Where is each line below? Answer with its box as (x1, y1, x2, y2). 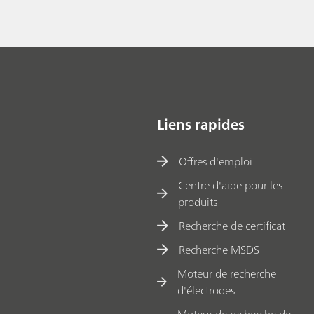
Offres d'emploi (179, 151, 253, 172)
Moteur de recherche (177, 264, 276, 284)
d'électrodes (177, 280, 235, 301)
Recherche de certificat (179, 216, 286, 236)
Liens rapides (157, 111, 245, 137)
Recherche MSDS (179, 240, 260, 260)
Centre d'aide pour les (177, 175, 282, 196)
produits (177, 192, 217, 212)
